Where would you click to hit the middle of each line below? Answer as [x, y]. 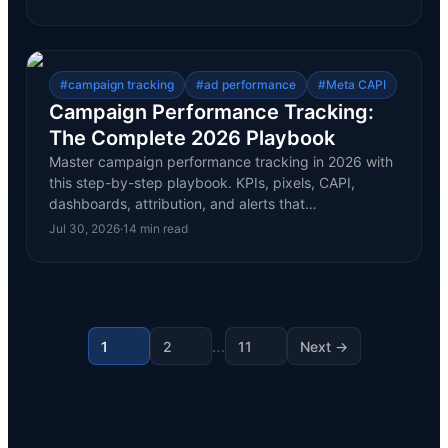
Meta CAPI [355, 84]
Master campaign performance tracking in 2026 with [220, 161]
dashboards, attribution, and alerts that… [182, 203]
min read [162, 228]
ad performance [249, 84]
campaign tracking [120, 84]
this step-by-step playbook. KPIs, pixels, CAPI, [201, 182]
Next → [323, 346]
